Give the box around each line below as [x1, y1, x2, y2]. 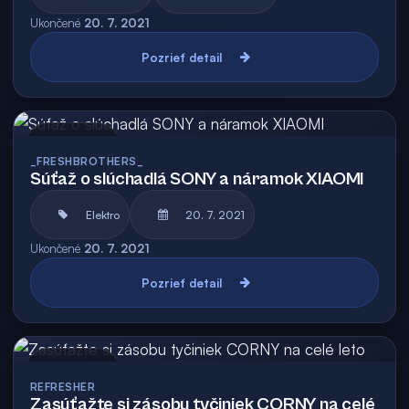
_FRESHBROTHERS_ [30, 154, 144, 168]
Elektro [86, 207, 120, 222]
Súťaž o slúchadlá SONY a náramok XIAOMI [30, 169, 365, 190]
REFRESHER [30, 380, 96, 393]
